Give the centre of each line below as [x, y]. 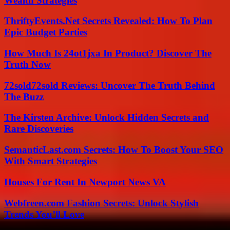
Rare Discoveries [39, 129]
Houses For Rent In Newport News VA [85, 182]
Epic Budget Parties [46, 32]
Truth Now [27, 64]
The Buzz [24, 97]
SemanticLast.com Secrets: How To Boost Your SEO [114, 150]
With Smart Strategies [51, 161]
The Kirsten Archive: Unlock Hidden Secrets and [107, 118]
